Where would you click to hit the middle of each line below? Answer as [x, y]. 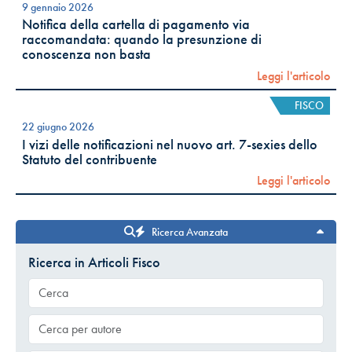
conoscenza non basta [86, 55]
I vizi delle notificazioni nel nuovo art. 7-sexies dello [170, 144]
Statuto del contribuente [90, 159]
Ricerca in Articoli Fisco [94, 263]
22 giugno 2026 [58, 127]
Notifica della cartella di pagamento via [136, 25]
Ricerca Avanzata [190, 232]
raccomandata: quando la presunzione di [142, 40]
